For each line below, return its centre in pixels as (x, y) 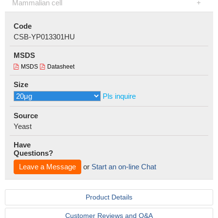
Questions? (33, 153)
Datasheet (61, 67)
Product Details (109, 197)
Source (26, 116)
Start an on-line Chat (124, 167)
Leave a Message (47, 167)
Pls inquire (119, 96)
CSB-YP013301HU (44, 37)
